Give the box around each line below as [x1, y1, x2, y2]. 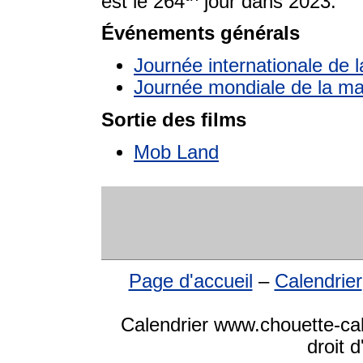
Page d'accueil [128, 271, 253, 293]
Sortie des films [101, 109, 246, 131]
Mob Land [134, 142, 219, 164]
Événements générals [101, 23, 300, 45]
